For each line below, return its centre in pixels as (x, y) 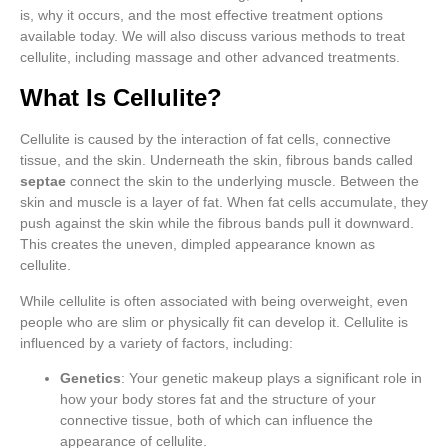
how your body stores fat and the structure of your (218, 398)
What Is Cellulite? (121, 98)
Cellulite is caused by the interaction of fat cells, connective (205, 139)
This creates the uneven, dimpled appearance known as (197, 244)
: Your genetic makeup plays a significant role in (271, 377)
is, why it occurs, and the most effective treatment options (201, 14)
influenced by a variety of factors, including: (156, 342)
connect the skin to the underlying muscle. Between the (242, 181)
